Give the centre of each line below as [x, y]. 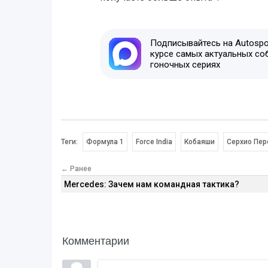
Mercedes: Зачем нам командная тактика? [152, 184]
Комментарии [96, 240]
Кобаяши [199, 141]
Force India [154, 141]
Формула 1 [105, 141]
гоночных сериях [185, 64]
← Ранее [76, 168]
